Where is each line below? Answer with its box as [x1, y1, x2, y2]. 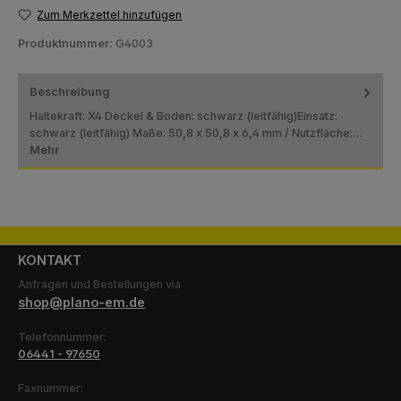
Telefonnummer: [18, 329, 107, 344]
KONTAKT [18, 252, 81, 269]
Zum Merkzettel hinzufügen [37, 7, 183, 21]
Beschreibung [30, 85, 110, 99]
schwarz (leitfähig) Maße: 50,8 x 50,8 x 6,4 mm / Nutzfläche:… [30, 125, 363, 140]
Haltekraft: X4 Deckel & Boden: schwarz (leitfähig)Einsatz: [30, 108, 337, 123]
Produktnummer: [18, 37, 115, 51]
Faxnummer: [18, 380, 83, 395]
